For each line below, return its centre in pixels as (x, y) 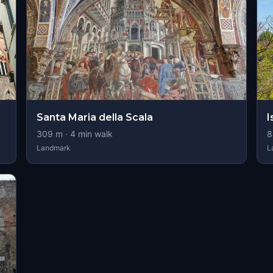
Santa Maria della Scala (94, 117)
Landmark (53, 148)
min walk (94, 134)
